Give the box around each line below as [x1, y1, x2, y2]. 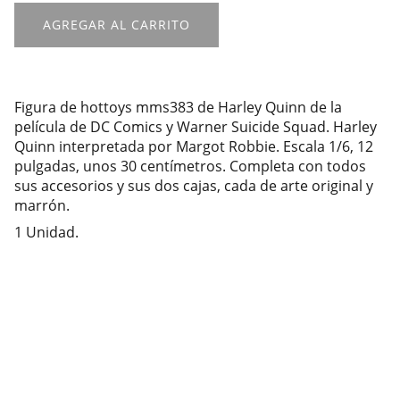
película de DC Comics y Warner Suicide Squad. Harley [14, 117, 377, 137]
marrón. [14, 196, 70, 215]
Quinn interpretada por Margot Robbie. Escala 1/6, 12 [14, 137, 373, 156]
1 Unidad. [14, 222, 79, 242]
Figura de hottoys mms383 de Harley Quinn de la [14, 97, 342, 117]
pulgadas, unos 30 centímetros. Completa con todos [14, 156, 366, 176]
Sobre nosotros [54, 371, 175, 390]
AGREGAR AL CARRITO [43, 16, 190, 33]
